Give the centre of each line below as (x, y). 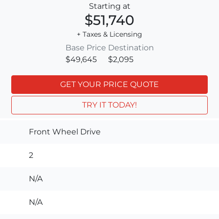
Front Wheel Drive (65, 131)
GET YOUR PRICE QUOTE (109, 84)
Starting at (109, 6)
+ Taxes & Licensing (109, 34)
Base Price (86, 47)
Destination (131, 47)
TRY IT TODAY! (109, 105)
